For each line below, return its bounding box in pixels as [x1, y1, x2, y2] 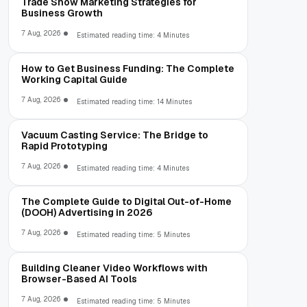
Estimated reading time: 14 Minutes [77, 97, 192, 106]
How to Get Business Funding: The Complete [21, 62, 234, 75]
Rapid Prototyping [21, 139, 108, 152]
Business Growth [21, 6, 103, 19]
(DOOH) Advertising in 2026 [21, 206, 152, 219]
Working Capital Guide [21, 73, 127, 86]
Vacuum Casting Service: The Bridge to [21, 128, 208, 141]
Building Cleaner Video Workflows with [21, 261, 208, 274]
